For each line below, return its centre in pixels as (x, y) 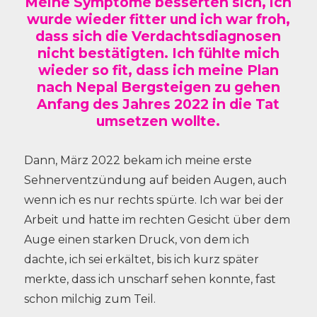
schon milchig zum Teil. (90, 299)
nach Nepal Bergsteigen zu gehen (158, 87)
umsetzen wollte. (158, 121)
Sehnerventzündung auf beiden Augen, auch (155, 180)
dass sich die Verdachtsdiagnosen (158, 36)
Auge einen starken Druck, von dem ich (136, 240)
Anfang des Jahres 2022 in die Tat (158, 104)
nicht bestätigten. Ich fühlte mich (158, 53)
